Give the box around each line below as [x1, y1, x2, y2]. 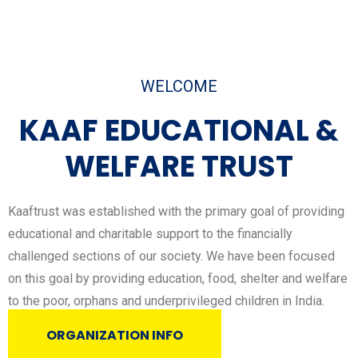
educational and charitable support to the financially [8, 226, 292, 242]
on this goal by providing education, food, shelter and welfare [8, 271, 348, 287]
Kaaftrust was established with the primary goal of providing [8, 204, 344, 220]
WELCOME [141, 77, 217, 97]
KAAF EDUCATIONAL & [19, 110, 339, 152]
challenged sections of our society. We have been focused [8, 249, 335, 265]
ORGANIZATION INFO [46, 326, 183, 345]
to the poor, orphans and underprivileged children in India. [8, 293, 324, 309]
